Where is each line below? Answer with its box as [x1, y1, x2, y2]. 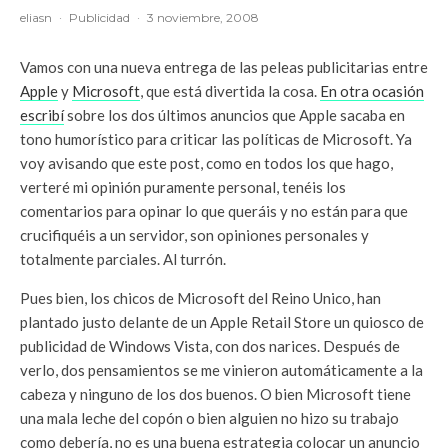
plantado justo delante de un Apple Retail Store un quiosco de [20, 312, 424, 331]
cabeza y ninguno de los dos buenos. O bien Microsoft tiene [20, 384, 411, 403]
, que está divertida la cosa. [140, 81, 320, 100]
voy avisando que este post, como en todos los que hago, [20, 153, 393, 172]
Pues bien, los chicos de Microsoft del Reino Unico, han [20, 288, 381, 307]
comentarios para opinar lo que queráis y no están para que [20, 201, 408, 220]
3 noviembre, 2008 [147, 9, 259, 25]
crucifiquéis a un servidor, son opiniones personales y [20, 225, 369, 244]
